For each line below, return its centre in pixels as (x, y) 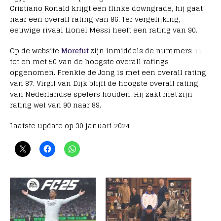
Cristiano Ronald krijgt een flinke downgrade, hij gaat (106, 8)
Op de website (36, 51)
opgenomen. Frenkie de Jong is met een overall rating (108, 73)
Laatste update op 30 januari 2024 (70, 126)
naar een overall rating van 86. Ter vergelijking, (95, 19)
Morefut (75, 51)
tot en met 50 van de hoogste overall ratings (89, 62)
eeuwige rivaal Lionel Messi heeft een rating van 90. (104, 30)
